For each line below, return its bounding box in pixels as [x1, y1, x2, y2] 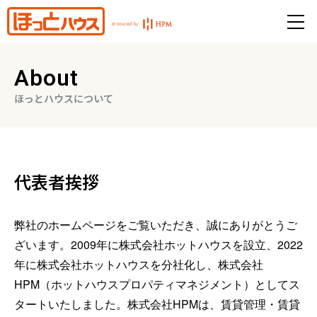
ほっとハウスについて [14, 91, 113, 105]
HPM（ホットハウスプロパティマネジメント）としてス [14, 276, 300, 292]
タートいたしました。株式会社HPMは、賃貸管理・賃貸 [14, 296, 300, 312]
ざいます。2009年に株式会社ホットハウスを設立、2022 [14, 236, 303, 253]
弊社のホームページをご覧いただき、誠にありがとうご [14, 217, 297, 233]
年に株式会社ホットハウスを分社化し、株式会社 [14, 256, 263, 272]
